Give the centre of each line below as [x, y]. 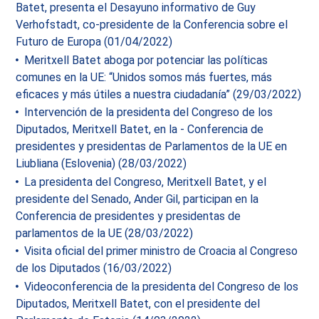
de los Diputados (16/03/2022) [94, 268]
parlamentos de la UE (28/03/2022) [105, 233]
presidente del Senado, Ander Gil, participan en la [137, 199]
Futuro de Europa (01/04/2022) [94, 42]
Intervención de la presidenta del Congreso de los [147, 113]
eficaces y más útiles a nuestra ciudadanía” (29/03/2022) [159, 94]
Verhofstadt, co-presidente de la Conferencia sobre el [152, 25]
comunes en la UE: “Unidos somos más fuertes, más [144, 77]
